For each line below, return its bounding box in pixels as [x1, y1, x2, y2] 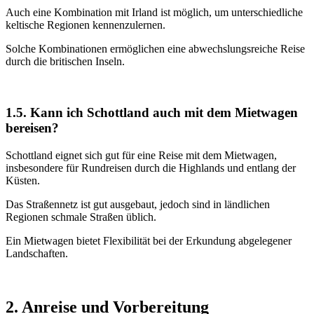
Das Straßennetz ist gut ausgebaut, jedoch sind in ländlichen [6, 198, 270, 210]
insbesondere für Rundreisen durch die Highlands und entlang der [6, 161, 296, 174]
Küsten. [6, 174, 40, 186]
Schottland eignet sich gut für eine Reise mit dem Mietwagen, [6, 149, 277, 161]
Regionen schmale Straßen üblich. [6, 210, 156, 223]
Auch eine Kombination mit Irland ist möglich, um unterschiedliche [6, 6, 303, 19]
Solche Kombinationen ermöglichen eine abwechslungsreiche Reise [6, 43, 305, 55]
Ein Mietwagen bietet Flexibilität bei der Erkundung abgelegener [6, 234, 292, 247]
